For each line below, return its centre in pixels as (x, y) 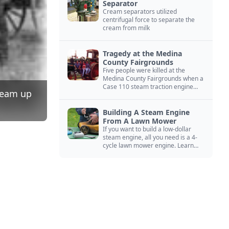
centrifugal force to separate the (149, 20)
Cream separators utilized (140, 12)
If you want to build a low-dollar (147, 129)
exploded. (117, 95)
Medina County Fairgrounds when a (153, 78)
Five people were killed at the (144, 70)
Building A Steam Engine (146, 112)
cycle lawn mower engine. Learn (148, 145)
